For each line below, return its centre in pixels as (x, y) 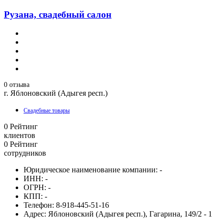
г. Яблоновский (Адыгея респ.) (56, 93)
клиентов (20, 136)
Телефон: (39, 205)
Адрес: (35, 214)
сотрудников (25, 153)
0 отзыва (17, 85)
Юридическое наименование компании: (91, 170)
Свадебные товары (47, 111)
